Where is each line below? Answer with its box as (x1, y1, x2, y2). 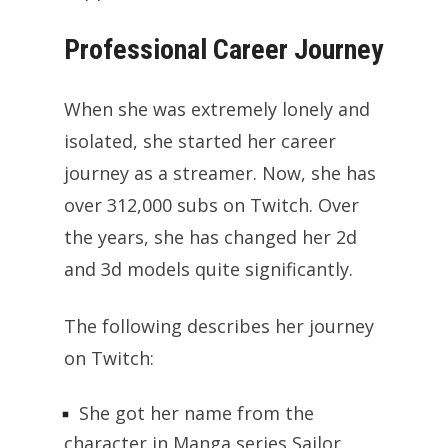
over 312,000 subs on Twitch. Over (64, 193, 359, 218)
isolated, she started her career (64, 129, 336, 154)
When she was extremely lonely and (64, 97, 370, 122)
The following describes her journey (64, 314, 374, 339)
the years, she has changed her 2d (64, 225, 357, 250)
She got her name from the (79, 401, 314, 426)
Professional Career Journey (64, 33, 383, 67)
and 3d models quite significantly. (64, 257, 353, 282)
